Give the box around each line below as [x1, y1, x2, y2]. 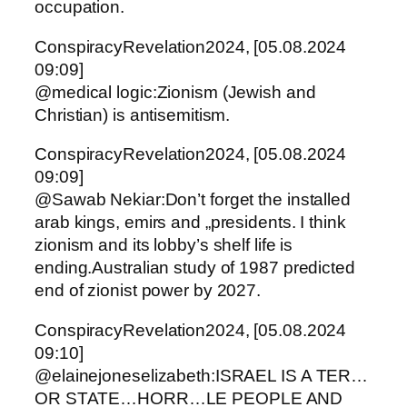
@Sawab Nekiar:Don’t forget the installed [35, 190, 351, 210]
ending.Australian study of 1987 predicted [35, 258, 355, 278]
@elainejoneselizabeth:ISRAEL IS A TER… [35, 365, 369, 385]
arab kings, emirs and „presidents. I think [35, 213, 346, 233]
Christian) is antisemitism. [35, 104, 231, 124]
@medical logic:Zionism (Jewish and [35, 82, 316, 102]
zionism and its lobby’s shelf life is [35, 235, 293, 255]
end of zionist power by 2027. [35, 281, 262, 301]
